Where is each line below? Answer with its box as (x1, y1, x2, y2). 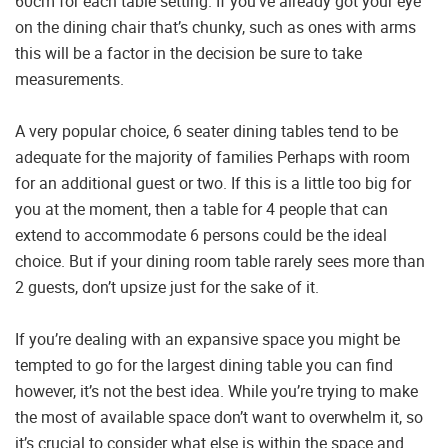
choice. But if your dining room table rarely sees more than (15, 250, 425, 273)
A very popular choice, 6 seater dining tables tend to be (15, 120, 398, 143)
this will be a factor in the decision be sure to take (15, 42, 362, 65)
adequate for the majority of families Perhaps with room (15, 146, 410, 169)
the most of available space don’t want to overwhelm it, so (15, 406, 423, 429)
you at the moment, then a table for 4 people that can (15, 198, 388, 221)
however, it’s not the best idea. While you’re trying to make (15, 380, 418, 403)
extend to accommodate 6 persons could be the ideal (15, 224, 387, 247)
